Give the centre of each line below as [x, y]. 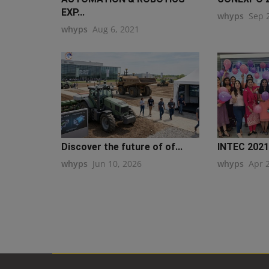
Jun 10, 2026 [117, 163]
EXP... [73, 12]
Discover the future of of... [122, 147]
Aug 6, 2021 [116, 29]
